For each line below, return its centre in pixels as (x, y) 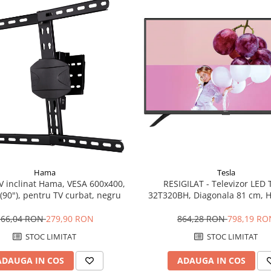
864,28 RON (202, 219)
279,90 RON (70, 219)
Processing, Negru (226, 218)
